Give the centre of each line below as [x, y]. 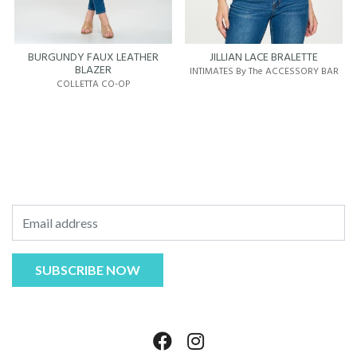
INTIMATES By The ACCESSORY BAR [264, 72]
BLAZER [93, 71]
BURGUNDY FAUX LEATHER [93, 58]
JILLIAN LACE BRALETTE [264, 58]
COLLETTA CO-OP [93, 84]
